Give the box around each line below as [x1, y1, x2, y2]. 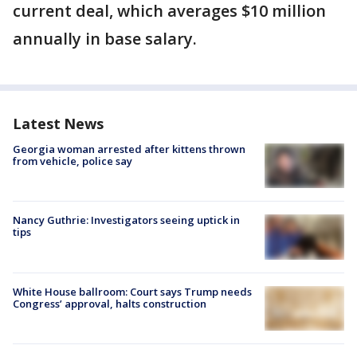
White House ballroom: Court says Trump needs [13, 284, 252, 299]
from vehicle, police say [13, 154, 132, 169]
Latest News [13, 114, 104, 134]
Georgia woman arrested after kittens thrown [13, 142, 245, 157]
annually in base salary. [13, 28, 197, 50]
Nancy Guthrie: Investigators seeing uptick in [13, 213, 240, 228]
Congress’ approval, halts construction [13, 296, 206, 311]
